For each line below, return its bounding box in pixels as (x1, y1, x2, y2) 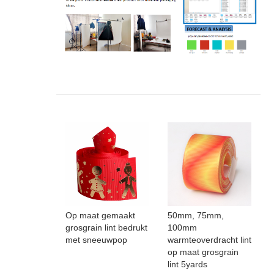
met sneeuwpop (65, 235, 127, 245)
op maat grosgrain (167, 247, 239, 257)
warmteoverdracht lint (167, 235, 251, 245)
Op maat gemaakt (65, 210, 135, 221)
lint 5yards (167, 259, 207, 270)
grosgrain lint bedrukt (65, 223, 147, 233)
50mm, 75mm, (167, 210, 224, 221)
